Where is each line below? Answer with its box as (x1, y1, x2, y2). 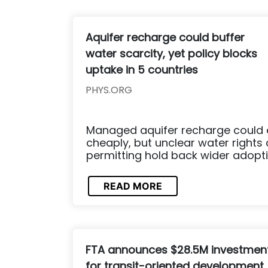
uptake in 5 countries (86, 62, 198, 77)
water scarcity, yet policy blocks (86, 45, 257, 61)
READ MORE (103, 180, 162, 193)
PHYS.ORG (86, 83, 132, 97)
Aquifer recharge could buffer (86, 29, 245, 45)
